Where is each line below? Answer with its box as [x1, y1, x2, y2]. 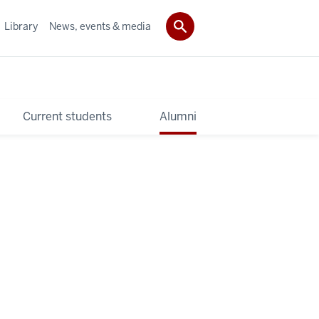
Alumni [159, 108, 197, 124]
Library [4, 19, 38, 33]
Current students [22, 108, 112, 124]
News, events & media [49, 19, 151, 33]
